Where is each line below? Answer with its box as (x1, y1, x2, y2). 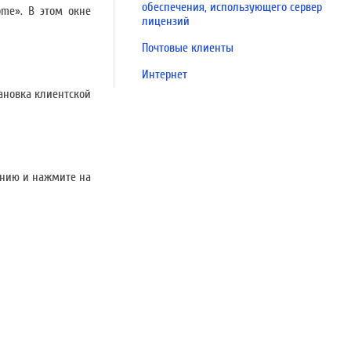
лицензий (142, 14, 190, 28)
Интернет (142, 67, 187, 81)
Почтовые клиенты (142, 41, 233, 55)
